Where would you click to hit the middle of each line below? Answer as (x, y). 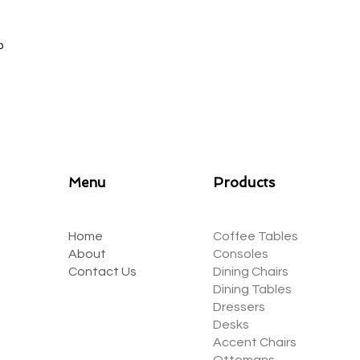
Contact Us (102, 272)
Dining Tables (252, 289)
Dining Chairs (251, 272)
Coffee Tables (256, 236)
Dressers (239, 307)
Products (244, 182)
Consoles (241, 254)
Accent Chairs (255, 342)
